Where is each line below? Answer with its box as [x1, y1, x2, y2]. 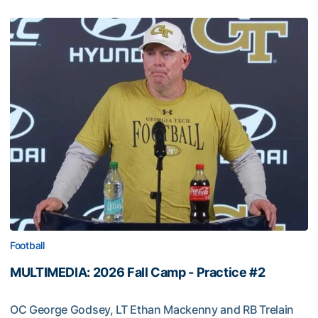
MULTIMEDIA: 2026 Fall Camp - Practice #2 [10, 265, 265, 280]
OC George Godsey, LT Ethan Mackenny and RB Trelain [10, 302, 294, 317]
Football [10, 239, 45, 251]
